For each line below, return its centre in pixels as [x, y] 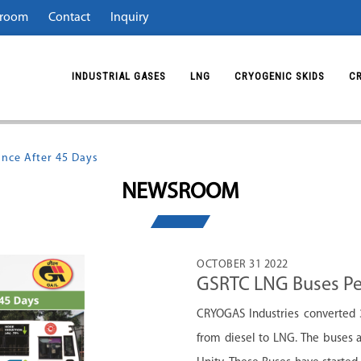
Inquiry [130, 18]
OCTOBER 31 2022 [243, 265]
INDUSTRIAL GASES [119, 76]
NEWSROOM [180, 193]
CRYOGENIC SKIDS [280, 76]
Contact [69, 18]
